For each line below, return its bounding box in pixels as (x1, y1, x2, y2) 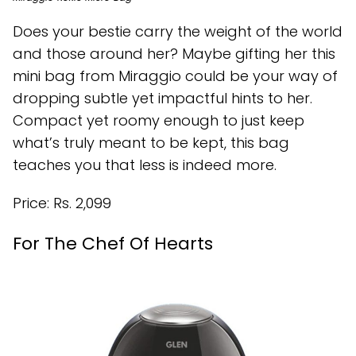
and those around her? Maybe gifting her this (13, 44, 335, 64)
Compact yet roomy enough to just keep (13, 110, 304, 131)
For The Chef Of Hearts (13, 231, 213, 257)
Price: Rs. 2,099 (13, 193, 111, 214)
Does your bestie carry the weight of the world (13, 21, 342, 42)
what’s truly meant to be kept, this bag (13, 133, 289, 153)
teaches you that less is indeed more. (13, 155, 277, 176)
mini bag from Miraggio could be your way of (13, 66, 338, 87)
